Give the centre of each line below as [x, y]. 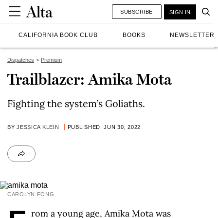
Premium [51, 60]
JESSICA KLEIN [38, 127]
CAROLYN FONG [31, 194]
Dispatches [21, 60]
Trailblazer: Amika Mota [90, 79]
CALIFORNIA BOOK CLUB [58, 35]
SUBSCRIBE [136, 11]
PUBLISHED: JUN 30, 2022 [104, 127]
